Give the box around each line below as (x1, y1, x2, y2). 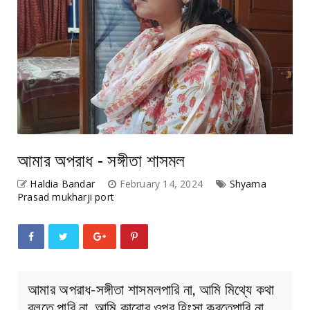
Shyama (229, 176, 266, 190)
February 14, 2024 (119, 176, 206, 190)
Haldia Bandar (30, 176, 95, 190)
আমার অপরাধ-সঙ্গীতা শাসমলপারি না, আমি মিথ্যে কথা (28, 277, 275, 299)
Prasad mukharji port (17, 190, 114, 203)
